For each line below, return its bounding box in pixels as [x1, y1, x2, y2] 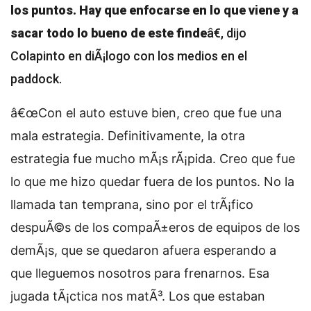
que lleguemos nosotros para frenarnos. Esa [10, 266, 269, 281]
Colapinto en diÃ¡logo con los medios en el [10, 49, 247, 64]
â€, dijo [207, 26, 246, 41]
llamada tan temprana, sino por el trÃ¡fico [10, 197, 253, 212]
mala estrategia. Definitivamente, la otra [10, 128, 245, 144]
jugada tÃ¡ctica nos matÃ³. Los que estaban [10, 289, 265, 304]
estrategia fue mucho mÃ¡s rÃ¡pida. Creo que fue [10, 151, 295, 167]
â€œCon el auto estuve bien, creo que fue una [10, 106, 282, 121]
